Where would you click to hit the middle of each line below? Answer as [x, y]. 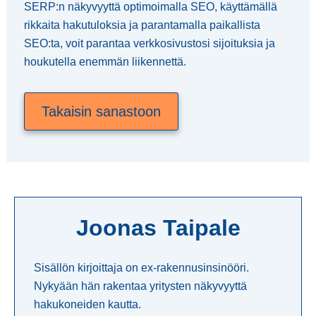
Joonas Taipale [158, 227]
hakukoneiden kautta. [87, 304]
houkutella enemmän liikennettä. [105, 61]
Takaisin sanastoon [101, 111]
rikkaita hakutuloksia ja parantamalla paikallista [142, 25]
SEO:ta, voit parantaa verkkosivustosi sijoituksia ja [149, 43]
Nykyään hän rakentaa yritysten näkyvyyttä [140, 286]
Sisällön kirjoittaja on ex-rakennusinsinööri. [141, 267]
